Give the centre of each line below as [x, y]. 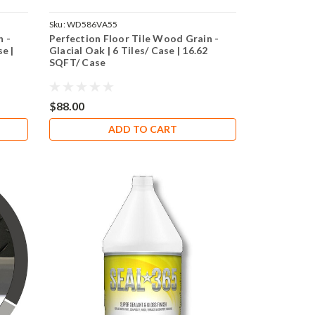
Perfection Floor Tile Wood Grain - [134, 38]
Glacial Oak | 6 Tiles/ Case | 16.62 [128, 50]
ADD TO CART [143, 129]
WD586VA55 [92, 24]
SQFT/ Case [77, 62]
